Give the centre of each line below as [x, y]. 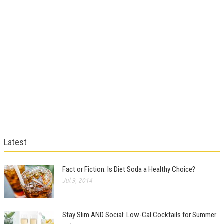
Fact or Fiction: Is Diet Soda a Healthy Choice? [129, 169]
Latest [15, 142]
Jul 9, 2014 [77, 181]
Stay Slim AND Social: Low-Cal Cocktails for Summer [139, 215]
